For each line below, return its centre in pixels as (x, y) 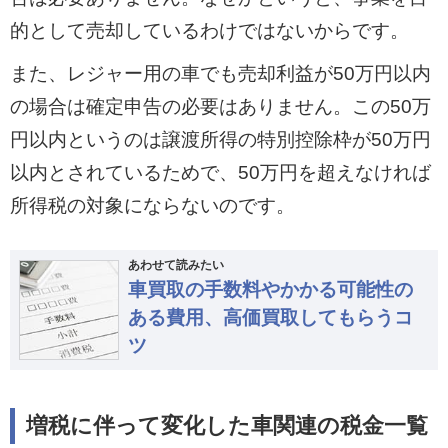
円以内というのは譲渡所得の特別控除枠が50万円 (220, 139)
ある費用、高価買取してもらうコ (270, 317)
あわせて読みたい (175, 264)
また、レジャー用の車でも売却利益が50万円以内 (220, 73)
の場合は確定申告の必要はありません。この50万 (220, 106)
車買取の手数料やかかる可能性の (270, 289)
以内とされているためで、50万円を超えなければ (220, 172)
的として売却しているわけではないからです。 (209, 31)
